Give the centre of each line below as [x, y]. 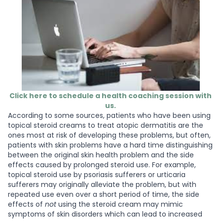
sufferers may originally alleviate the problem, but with [102, 185]
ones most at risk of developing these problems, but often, [109, 135]
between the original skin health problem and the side [101, 155]
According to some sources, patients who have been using [109, 116]
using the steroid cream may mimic [120, 204]
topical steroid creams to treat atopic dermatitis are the [106, 126]
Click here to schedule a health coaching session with [110, 96]
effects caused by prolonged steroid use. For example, [102, 165]
